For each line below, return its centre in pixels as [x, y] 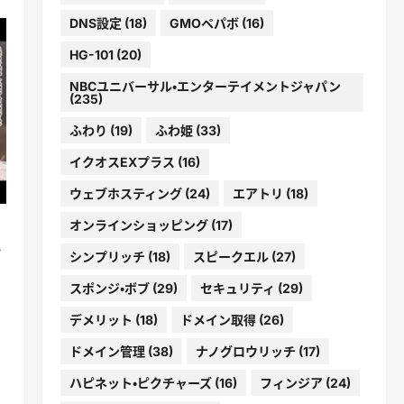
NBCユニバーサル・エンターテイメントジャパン [205, 86]
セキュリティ [237, 288]
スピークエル [230, 256]
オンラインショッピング [138, 225]
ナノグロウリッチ [245, 351]
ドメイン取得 [218, 319]
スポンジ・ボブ [109, 288]
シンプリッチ [107, 256]
